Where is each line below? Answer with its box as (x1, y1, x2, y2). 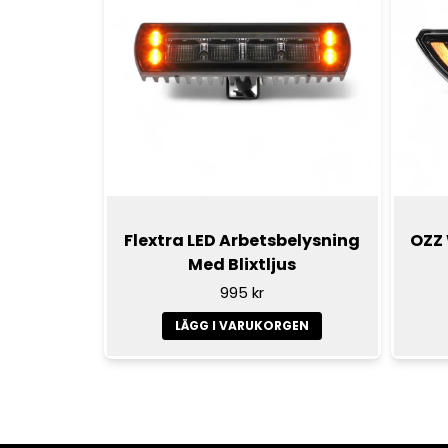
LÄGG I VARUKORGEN (175, 317, 310, 335)
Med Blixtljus (188, 253, 297, 277)
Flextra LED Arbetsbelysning (124, 229, 361, 253)
